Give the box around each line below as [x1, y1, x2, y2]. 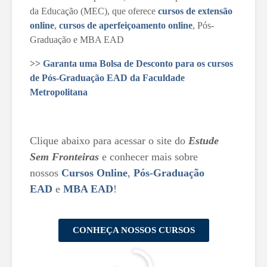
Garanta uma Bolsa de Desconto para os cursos [43, 58, 233, 69]
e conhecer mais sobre [99, 151, 198, 163]
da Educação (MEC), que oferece [30, 6, 158, 17]
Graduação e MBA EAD [30, 35, 124, 45]
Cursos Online [61, 167, 128, 179]
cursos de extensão [158, 6, 232, 17]
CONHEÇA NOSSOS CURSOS [72, 225, 195, 235]
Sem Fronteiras [30, 151, 99, 163]
